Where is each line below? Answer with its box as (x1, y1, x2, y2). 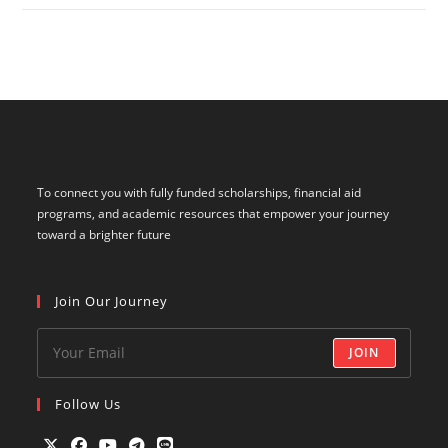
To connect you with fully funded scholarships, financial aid (37, 183, 362, 201)
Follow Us (55, 394, 122, 413)
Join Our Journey (55, 291, 169, 310)
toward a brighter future (37, 225, 172, 243)
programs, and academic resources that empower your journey (37, 204, 390, 222)
